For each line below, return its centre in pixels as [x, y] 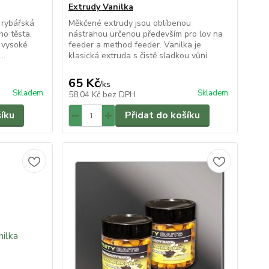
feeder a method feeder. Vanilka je [134, 45]
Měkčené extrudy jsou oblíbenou [129, 23]
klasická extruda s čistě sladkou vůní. [138, 56]
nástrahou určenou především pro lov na [145, 34]
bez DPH [119, 95]
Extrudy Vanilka [101, 7]
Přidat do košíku [162, 115]
